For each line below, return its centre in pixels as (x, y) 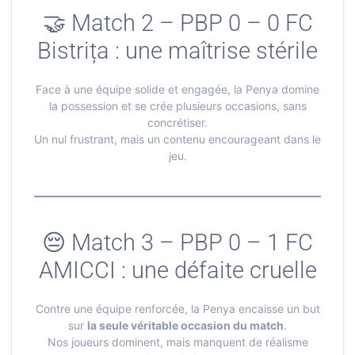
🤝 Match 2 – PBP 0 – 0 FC (177, 23)
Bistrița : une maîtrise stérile (177, 50)
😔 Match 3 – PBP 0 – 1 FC (177, 242)
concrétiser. (177, 122)
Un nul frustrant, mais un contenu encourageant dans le (177, 139)
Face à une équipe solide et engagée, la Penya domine (177, 89)
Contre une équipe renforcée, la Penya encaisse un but (177, 308)
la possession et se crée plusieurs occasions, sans (177, 105)
